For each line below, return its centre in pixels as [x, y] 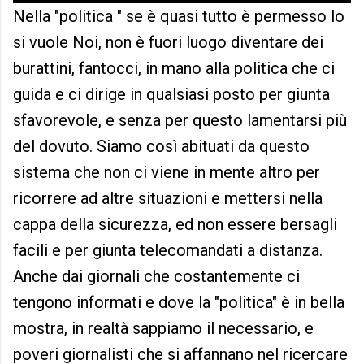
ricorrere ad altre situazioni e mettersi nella [168, 199]
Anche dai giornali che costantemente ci [156, 277]
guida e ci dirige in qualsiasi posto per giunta [171, 95]
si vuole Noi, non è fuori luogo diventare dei [168, 43]
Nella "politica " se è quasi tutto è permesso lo [179, 17]
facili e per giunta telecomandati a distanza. [168, 251]
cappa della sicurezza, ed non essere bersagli [175, 225]
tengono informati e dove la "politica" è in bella [179, 303]
